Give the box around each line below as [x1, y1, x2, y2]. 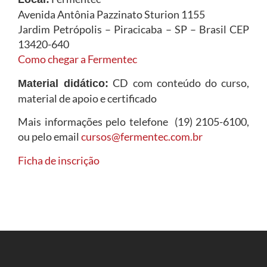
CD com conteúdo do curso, [108, 76, 250, 89]
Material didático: [18, 77, 109, 89]
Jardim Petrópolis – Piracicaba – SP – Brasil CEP [18, 23, 249, 36]
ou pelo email [18, 130, 81, 144]
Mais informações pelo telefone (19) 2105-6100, [18, 115, 249, 129]
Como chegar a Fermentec [18, 52, 137, 66]
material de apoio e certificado [18, 91, 157, 105]
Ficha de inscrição [18, 153, 100, 167]
